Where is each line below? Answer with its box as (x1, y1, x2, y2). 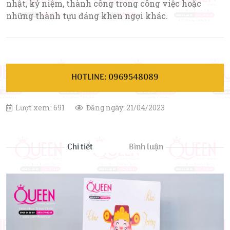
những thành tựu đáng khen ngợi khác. (6, 10, 168, 21)
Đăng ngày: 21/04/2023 (86, 103, 165, 112)
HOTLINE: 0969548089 (71, 71, 159, 84)
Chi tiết (67, 141, 93, 154)
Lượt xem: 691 (15, 103, 65, 112)
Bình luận (128, 141, 163, 154)
